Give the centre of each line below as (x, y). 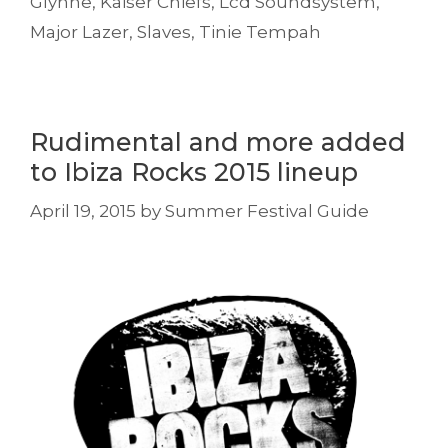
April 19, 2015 (83, 210)
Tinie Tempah (260, 32)
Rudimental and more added (218, 142)
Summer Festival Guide (267, 210)
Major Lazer (79, 32)
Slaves (164, 32)
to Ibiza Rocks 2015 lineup (194, 172)
